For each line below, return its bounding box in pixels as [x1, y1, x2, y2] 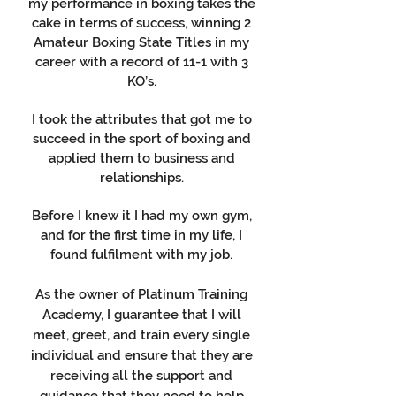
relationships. [99, 170, 184, 186]
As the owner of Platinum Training [35, 286, 247, 302]
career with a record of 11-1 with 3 [34, 54, 248, 70]
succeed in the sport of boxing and [32, 131, 251, 147]
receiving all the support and [50, 368, 232, 384]
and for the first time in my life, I [41, 227, 242, 243]
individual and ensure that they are [30, 347, 253, 363]
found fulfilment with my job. [50, 247, 232, 263]
